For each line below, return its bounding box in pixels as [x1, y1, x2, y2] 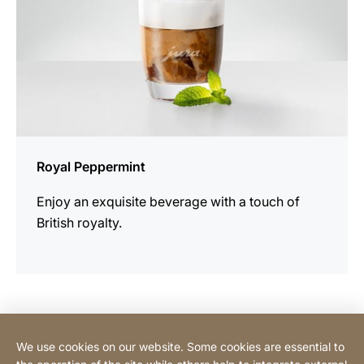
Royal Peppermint [37, 158, 145, 175]
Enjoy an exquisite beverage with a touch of [37, 193, 300, 210]
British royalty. [37, 214, 122, 231]
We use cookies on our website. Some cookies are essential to [16, 340, 344, 353]
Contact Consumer [16, 331, 122, 345]
